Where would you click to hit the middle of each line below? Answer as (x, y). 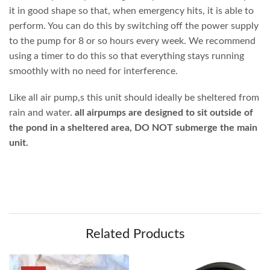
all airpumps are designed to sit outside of (164, 112)
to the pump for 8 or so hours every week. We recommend (132, 41)
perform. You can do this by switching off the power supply (134, 26)
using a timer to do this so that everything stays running (127, 56)
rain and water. (42, 112)
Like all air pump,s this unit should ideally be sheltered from (134, 97)
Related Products (135, 234)
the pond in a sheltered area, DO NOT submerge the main (133, 127)
